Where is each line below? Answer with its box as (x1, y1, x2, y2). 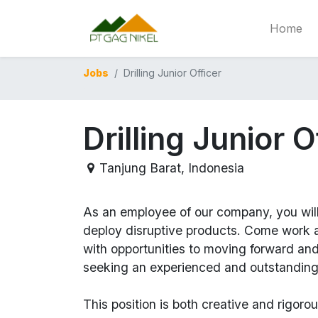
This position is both (83, 297, 202, 312)
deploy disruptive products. (83, 223, 241, 238)
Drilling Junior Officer (124, 67, 221, 79)
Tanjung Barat (99, 160, 181, 175)
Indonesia (187, 160, 244, 175)
